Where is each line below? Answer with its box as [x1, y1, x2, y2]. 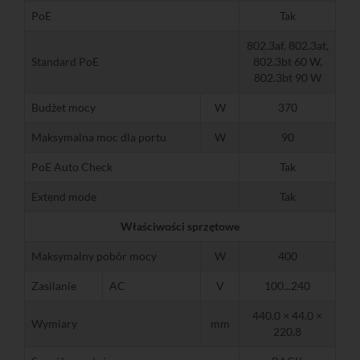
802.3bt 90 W [253, 70, 321, 84]
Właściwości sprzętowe [121, 219, 239, 233]
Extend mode [31, 189, 96, 203]
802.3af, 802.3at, [246, 38, 329, 52]
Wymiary [31, 316, 77, 330]
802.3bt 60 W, [252, 54, 322, 68]
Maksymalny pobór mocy [31, 248, 157, 263]
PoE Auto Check [31, 159, 112, 174]
